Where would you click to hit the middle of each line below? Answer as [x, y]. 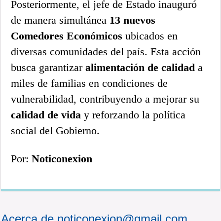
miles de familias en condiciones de [90, 83]
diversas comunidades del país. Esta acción [106, 51]
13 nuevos [133, 20]
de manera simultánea [60, 20]
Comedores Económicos [67, 36]
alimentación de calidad [140, 67]
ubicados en [150, 36]
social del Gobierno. [55, 130]
